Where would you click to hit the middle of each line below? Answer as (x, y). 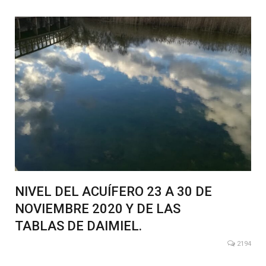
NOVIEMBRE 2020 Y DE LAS (98, 209)
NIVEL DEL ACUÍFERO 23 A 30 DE (113, 192)
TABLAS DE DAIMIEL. (78, 226)
